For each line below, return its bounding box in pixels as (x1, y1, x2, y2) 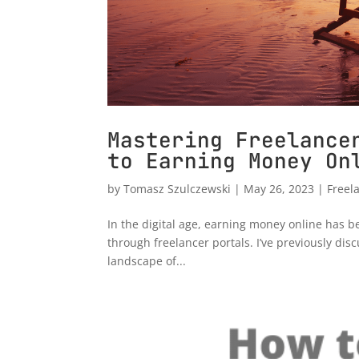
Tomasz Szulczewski (123, 181, 232, 197)
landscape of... (107, 253, 187, 269)
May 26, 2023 (244, 181, 315, 197)
